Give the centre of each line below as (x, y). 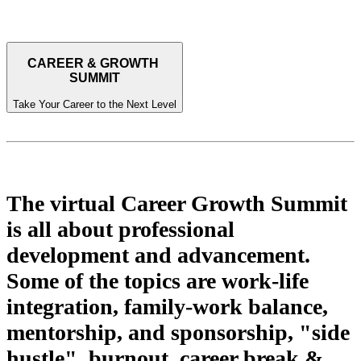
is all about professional (120, 229)
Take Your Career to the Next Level (95, 104)
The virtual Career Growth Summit (177, 203)
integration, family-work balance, (167, 306)
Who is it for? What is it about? (137, 178)
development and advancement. (158, 255)
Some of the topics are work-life (158, 280)
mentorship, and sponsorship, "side (178, 332)
